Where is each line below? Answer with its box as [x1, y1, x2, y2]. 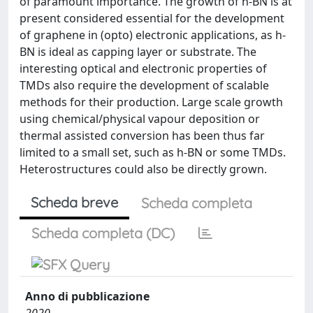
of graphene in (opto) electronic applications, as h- [20, 27, 286, 43]
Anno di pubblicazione [25, 289, 150, 304]
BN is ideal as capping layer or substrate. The [20, 44, 256, 59]
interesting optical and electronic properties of [20, 61, 267, 76]
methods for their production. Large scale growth [20, 94, 283, 110]
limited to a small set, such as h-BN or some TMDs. [20, 145, 286, 160]
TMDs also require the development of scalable [20, 78, 269, 93]
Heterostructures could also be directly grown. [20, 161, 267, 177]
